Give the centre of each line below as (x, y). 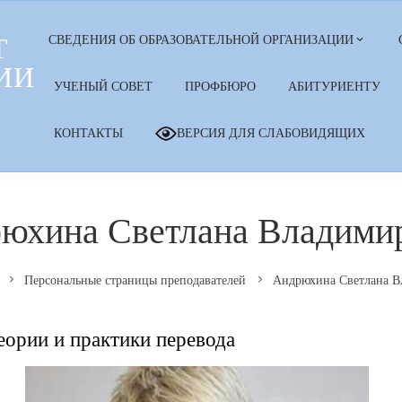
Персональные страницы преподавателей (135, 280)
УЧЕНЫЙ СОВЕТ (104, 86)
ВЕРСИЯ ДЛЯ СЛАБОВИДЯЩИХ (271, 133)
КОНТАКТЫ (89, 133)
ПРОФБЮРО (221, 86)
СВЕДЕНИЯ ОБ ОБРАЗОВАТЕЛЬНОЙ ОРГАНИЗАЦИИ (201, 39)
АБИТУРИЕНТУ (335, 86)
